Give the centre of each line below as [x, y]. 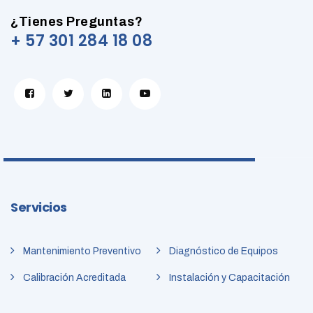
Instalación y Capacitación [230, 278]
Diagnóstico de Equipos [224, 252]
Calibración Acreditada [74, 278]
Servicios [39, 208]
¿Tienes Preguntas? [77, 22]
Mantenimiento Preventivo [82, 252]
